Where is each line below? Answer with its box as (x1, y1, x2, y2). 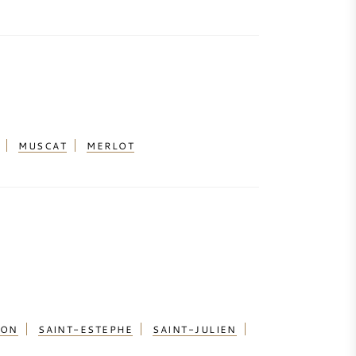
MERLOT (87, 139, 135, 152)
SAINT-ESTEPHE (38, 323, 133, 335)
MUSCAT (18, 139, 67, 152)
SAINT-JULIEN (153, 323, 237, 335)
